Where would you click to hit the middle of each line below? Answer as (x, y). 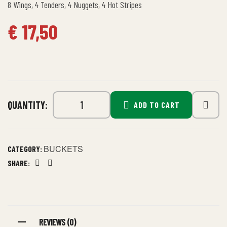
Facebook (50, 169)
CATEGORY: (26, 149)
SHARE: (19, 163)
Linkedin (62, 169)
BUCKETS (63, 149)
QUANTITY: (28, 105)
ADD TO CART (157, 105)
